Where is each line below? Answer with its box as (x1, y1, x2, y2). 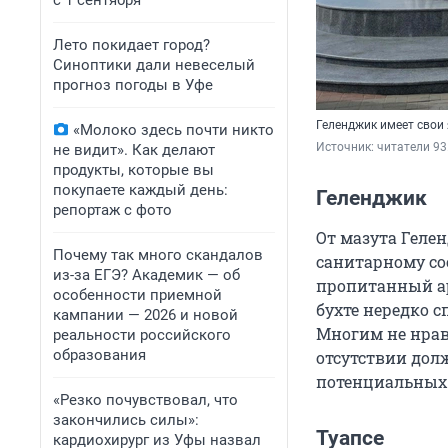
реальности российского (53, 326, 231, 344)
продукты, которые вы (53, 161, 214, 179)
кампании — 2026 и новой (53, 306, 238, 324)
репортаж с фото (53, 201, 172, 219)
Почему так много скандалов (53, 246, 263, 264)
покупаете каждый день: (53, 181, 228, 199)
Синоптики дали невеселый (53, 56, 255, 74)
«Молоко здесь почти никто (73, 121, 274, 139)
